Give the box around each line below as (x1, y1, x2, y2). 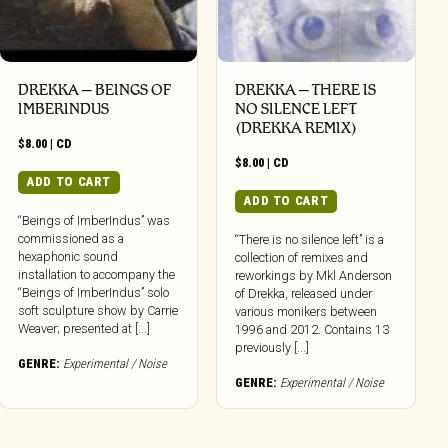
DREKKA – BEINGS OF (18, 80, 173, 100)
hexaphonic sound (18, 248, 119, 264)
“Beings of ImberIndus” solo (18, 284, 170, 300)
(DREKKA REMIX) (235, 118, 358, 138)
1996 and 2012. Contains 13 (235, 321, 390, 337)
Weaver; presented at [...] (18, 320, 151, 336)
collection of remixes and (235, 249, 369, 265)
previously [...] (235, 339, 310, 355)
